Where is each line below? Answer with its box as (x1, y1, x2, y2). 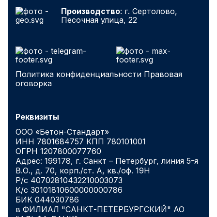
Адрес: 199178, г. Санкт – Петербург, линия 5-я (15, 155, 198, 166)
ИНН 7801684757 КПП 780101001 (15, 136, 146, 146)
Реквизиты (15, 111, 59, 122)
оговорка (15, 78, 52, 88)
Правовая (144, 69, 182, 79)
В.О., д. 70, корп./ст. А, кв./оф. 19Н (15, 165, 150, 175)
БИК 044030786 (15, 194, 79, 204)
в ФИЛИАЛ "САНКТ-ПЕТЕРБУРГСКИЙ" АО (15, 204, 185, 214)
